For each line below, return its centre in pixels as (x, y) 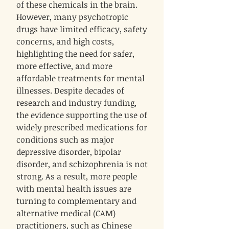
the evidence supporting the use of (82, 115)
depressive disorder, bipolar (69, 152)
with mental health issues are (74, 189)
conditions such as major (65, 140)
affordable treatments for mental (81, 78)
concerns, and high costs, (65, 42)
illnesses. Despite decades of (70, 91)
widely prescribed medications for (82, 128)
